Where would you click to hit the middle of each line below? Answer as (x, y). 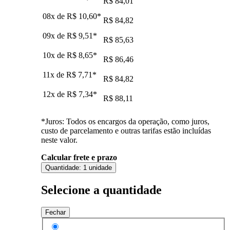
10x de (55, 55)
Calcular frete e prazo (79, 157)
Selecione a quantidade (101, 190)
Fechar (55, 213)
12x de (55, 94)
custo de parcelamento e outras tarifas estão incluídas (126, 130)
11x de (54, 74)
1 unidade (98, 167)
